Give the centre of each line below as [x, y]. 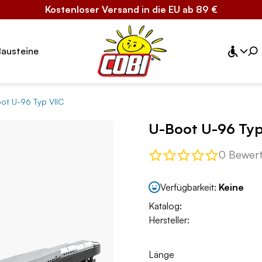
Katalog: [165, 206]
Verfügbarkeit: [189, 187]
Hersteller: [169, 220]
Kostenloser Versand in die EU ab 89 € [131, 9]
